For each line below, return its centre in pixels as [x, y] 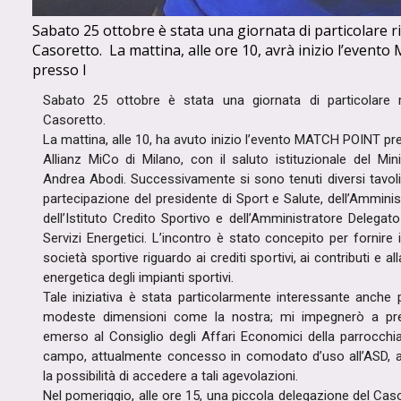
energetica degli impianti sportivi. [142, 277]
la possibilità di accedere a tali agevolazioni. [174, 376]
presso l [59, 70]
